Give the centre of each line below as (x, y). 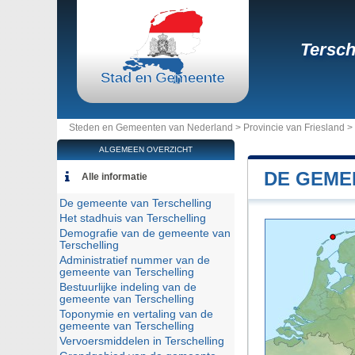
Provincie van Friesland (294, 128)
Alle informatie (115, 177)
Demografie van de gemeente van (145, 233)
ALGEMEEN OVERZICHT (146, 149)
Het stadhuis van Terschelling (133, 218)
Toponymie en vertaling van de (136, 314)
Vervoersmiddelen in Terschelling (142, 341)
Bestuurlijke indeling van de (128, 287)
